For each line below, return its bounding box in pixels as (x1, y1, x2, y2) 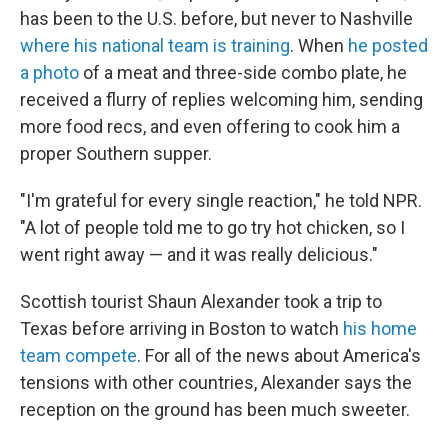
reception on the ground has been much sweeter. (20, 399, 410, 421)
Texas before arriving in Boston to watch (20, 318, 343, 340)
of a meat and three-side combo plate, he (79, 62, 407, 84)
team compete (20, 345, 137, 367)
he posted (348, 35, 428, 57)
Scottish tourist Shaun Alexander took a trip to (20, 291, 382, 313)
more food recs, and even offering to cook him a (20, 116, 400, 138)
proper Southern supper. (20, 143, 212, 165)
